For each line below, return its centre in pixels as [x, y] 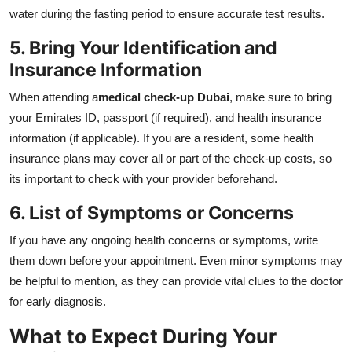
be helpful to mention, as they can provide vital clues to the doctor [176, 281]
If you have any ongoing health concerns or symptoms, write [164, 240]
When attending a [54, 97]
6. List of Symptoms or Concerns [152, 213]
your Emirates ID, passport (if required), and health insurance [165, 118]
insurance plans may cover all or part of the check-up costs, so [170, 159]
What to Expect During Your [143, 337]
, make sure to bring [280, 97]
